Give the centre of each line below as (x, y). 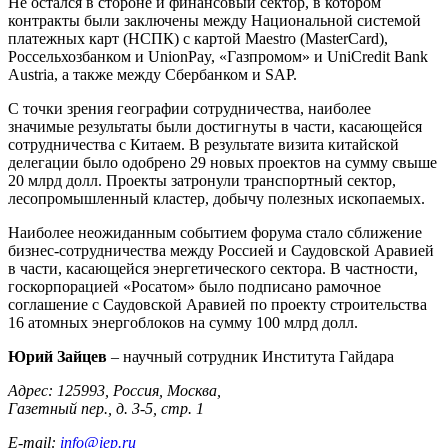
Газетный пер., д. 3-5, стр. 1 (106, 408)
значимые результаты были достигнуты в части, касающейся (215, 126)
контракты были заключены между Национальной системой (214, 20)
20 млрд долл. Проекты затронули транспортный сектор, (202, 180)
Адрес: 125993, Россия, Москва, (114, 390)
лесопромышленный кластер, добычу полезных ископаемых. (216, 198)
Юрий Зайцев (57, 356)
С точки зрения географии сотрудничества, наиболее (189, 108)
